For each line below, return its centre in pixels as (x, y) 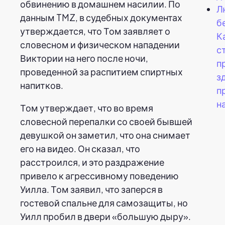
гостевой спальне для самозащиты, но (104, 202)
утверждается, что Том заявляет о (95, 31)
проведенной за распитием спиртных (101, 71)
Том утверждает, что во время (87, 107)
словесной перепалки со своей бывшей (106, 121)
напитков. (42, 85)
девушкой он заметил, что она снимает (105, 135)
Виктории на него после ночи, (84, 58)
